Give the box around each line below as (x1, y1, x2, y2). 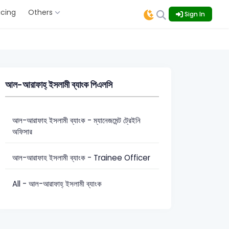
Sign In (182, 9, 205, 18)
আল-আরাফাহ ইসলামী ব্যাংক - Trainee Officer (12, 152, 151, 163)
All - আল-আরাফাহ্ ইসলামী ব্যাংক (12, 178, 102, 189)
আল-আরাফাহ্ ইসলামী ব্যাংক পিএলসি (5, 79, 113, 91)
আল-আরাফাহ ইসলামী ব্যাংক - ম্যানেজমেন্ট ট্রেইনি (12, 114, 141, 126)
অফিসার (12, 126, 33, 137)
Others (28, 7, 55, 17)
